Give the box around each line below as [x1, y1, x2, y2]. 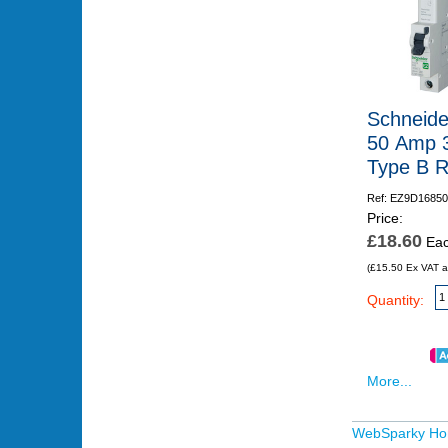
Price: [366, 210, 403, 227]
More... [366, 372, 412, 389]
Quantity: [366, 292, 424, 309]
